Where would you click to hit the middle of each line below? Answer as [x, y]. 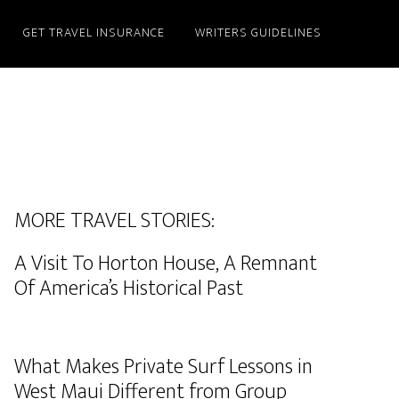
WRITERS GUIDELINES [258, 33]
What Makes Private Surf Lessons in [163, 367]
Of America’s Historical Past [129, 289]
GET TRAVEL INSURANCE [94, 33]
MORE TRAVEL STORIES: [114, 221]
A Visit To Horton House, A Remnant [166, 264]
